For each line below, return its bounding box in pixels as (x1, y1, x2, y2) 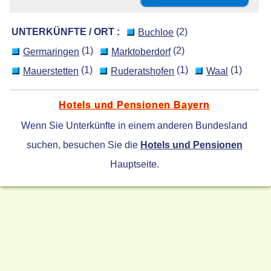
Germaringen (23, 46, 80, 57)
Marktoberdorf (111, 46, 171, 57)
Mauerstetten (23, 65, 79, 76)
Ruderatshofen (111, 65, 175, 76)
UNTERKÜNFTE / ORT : (11, 25, 120, 37)
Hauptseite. (109, 158, 159, 170)
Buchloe (138, 27, 174, 38)
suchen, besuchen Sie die (26, 139, 140, 151)
